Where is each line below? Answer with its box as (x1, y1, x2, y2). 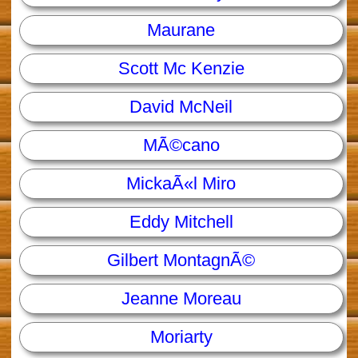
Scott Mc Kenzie (117, 58, 245, 79)
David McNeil (129, 97, 233, 117)
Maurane (147, 20, 216, 41)
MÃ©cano (142, 135, 220, 156)
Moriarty (149, 327, 213, 348)
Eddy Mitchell (129, 212, 233, 233)
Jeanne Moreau (121, 288, 241, 309)
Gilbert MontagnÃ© (107, 250, 256, 271)
